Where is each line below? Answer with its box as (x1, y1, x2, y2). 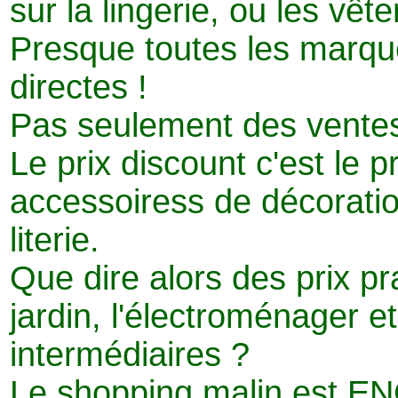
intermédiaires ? (10, 335, 250, 373)
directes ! (10, 68, 147, 106)
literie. (10, 220, 99, 259)
